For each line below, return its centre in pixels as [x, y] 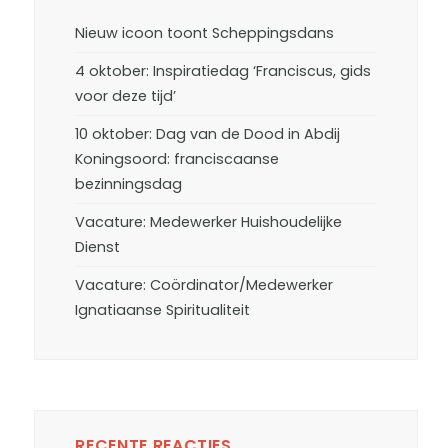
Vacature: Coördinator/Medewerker [204, 285]
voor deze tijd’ [126, 96]
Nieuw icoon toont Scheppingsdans [205, 33]
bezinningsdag [129, 184]
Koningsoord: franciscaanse [177, 159]
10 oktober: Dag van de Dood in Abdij [208, 134]
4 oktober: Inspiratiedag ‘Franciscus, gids [223, 71]
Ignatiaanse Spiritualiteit [163, 310]
